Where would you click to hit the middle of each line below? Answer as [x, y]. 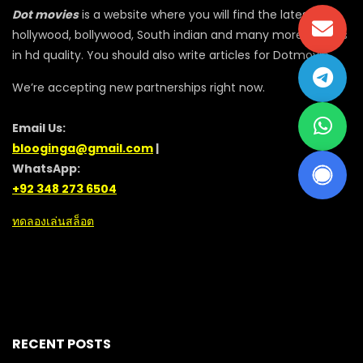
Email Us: [39, 128]
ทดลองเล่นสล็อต [53, 221]
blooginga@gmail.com [83, 148]
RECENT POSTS [62, 344]
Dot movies [45, 15]
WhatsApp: [46, 169]
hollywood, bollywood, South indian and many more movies [180, 35]
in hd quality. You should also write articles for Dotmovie [171, 55]
